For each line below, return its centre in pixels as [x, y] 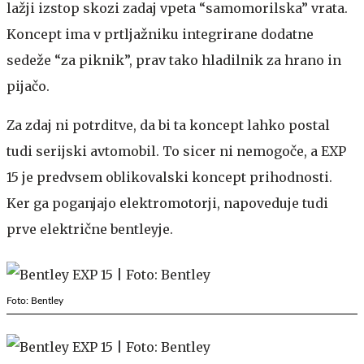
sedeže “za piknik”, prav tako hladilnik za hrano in [174, 60]
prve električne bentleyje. [91, 229]
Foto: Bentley [35, 300]
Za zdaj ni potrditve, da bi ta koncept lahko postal [168, 125]
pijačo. [31, 86]
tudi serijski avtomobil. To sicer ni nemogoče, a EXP [176, 151]
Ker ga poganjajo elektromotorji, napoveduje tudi [167, 203]
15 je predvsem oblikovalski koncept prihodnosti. [169, 177]
